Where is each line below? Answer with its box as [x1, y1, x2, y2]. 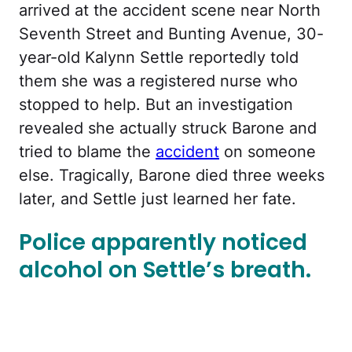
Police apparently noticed [19, 227, 307, 258]
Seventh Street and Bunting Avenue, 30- [19, 24, 324, 43]
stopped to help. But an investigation [19, 94, 293, 114]
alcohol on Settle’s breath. [19, 255, 311, 286]
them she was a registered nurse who [19, 71, 298, 90]
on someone [219, 141, 316, 161]
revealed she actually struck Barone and [19, 118, 317, 137]
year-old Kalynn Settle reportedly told [19, 47, 299, 67]
